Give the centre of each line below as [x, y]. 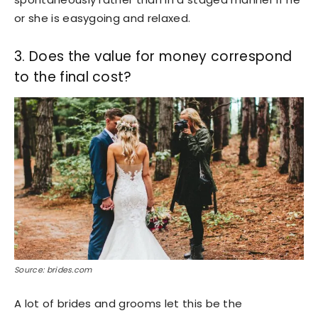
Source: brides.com [53, 269]
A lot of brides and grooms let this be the [128, 303]
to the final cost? [73, 77]
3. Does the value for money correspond [153, 56]
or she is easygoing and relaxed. [103, 18]
